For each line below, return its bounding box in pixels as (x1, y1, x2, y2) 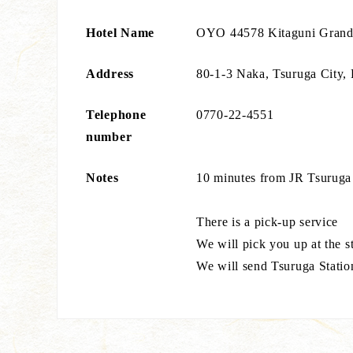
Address (86, 67, 134, 80)
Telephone (86, 108, 147, 121)
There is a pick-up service (196, 215, 339, 229)
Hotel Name (86, 26, 154, 39)
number (86, 130, 132, 143)
